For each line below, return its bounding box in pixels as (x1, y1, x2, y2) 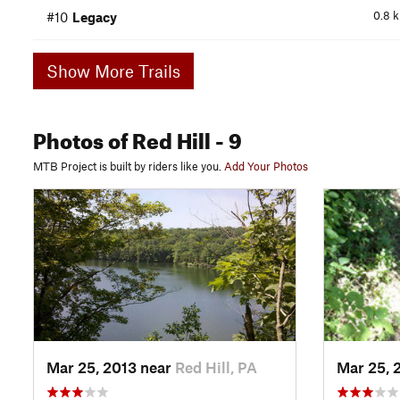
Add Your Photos (224, 159, 308, 174)
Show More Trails (95, 60, 180, 81)
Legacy (72, 9, 117, 26)
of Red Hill (104, 121, 211, 155)
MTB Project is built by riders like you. (33, 159, 221, 174)
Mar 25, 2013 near (46, 357, 175, 376)
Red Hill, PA (175, 357, 257, 376)
